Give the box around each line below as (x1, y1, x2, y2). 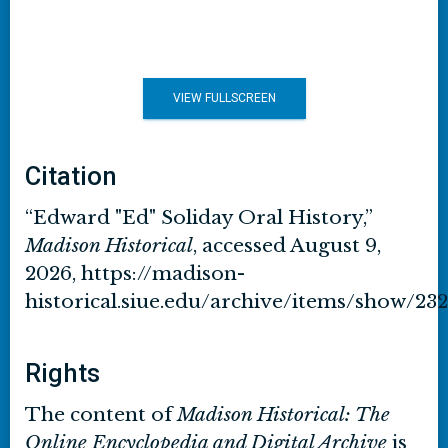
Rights (25, 358, 100, 388)
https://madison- (81, 262, 245, 285)
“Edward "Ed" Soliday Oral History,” (25, 206, 372, 229)
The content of (25, 403, 177, 426)
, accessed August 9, (193, 234, 381, 257)
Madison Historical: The (177, 403, 390, 426)
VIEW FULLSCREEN (172, 91, 276, 105)
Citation (25, 161, 117, 191)
